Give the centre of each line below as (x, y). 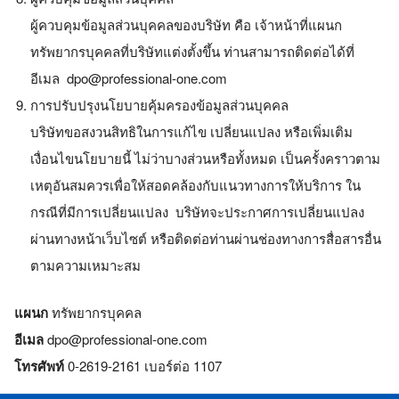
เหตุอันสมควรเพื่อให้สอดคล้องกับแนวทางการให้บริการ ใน (195, 185)
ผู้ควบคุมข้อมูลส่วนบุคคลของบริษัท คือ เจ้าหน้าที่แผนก (186, 24)
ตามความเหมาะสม (85, 265)
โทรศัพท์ (39, 366)
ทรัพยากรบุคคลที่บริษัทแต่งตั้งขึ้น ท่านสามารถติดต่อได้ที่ (192, 51)
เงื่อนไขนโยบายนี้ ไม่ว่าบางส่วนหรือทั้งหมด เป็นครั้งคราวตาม (205, 158)
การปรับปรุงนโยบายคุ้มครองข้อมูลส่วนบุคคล (159, 105)
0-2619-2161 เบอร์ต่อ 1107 (143, 365)
